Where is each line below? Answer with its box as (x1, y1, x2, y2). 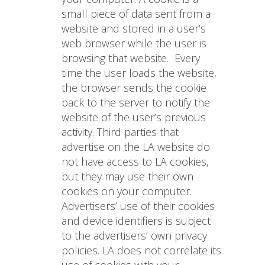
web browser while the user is (62, 36, 206, 51)
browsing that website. (62, 51, 169, 66)
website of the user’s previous (62, 110, 206, 125)
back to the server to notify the (62, 95, 210, 110)
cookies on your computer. (62, 184, 192, 199)
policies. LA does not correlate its (62, 243, 221, 258)
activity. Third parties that (62, 125, 179, 140)
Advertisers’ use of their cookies (62, 199, 215, 214)
